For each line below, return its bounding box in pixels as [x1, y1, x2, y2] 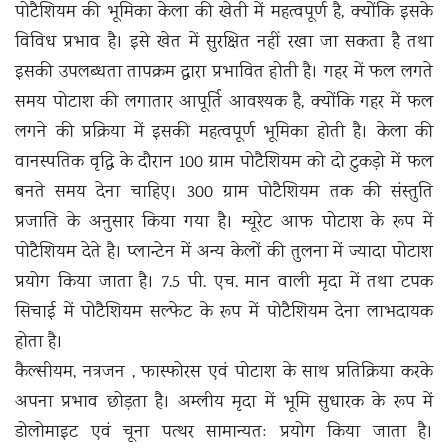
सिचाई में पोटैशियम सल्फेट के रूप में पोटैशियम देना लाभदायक [15, 300, 433, 327]
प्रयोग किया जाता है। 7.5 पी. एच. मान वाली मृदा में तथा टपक [15, 270, 433, 297]
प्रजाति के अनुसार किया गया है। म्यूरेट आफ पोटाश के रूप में [15, 210, 433, 237]
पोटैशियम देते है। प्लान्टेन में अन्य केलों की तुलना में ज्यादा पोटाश [15, 240, 433, 267]
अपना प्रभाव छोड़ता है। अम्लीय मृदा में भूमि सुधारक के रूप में [15, 390, 433, 417]
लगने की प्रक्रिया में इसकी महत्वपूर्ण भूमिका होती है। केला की [15, 120, 433, 147]
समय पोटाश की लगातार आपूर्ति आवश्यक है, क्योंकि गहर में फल [15, 90, 433, 117]
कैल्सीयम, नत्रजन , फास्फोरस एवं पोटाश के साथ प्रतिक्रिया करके [15, 360, 433, 387]
